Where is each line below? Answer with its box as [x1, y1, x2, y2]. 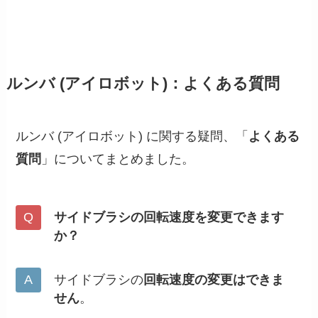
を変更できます [194, 210, 285, 225]
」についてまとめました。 [41, 151, 195, 166]
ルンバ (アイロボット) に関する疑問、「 [16, 128, 249, 143]
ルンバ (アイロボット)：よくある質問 [6, 75, 280, 92]
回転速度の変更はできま [143, 273, 285, 287]
